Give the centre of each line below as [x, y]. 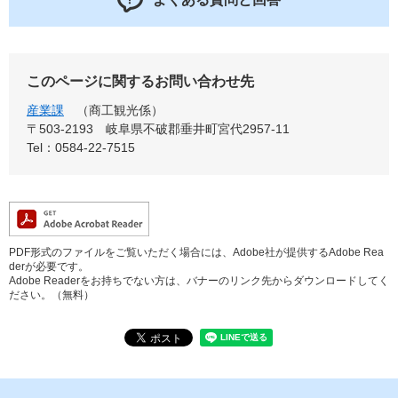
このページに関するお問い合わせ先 [140, 82]
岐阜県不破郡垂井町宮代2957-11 [198, 129]
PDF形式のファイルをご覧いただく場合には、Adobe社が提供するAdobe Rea [196, 253]
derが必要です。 [49, 267]
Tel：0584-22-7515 [81, 148]
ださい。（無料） [52, 295]
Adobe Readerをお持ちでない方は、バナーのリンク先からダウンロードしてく [199, 281]
